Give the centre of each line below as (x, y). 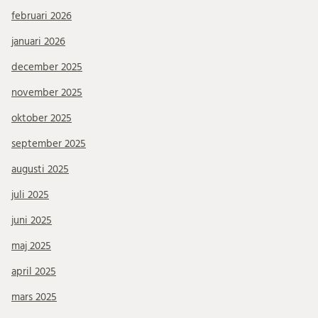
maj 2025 (31, 246)
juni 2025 (32, 220)
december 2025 (47, 67)
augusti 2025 (40, 169)
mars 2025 (34, 297)
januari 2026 (38, 41)
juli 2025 (30, 194)
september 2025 (49, 143)
